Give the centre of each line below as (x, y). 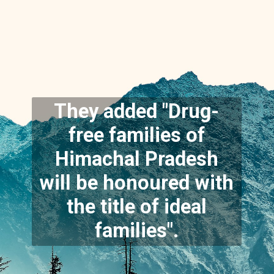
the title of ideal (136, 206)
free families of (136, 135)
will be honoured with (137, 183)
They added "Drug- (137, 111)
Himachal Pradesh (136, 159)
